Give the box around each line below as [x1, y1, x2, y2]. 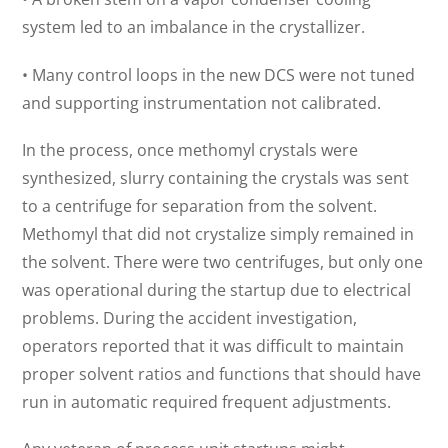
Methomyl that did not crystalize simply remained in [22, 222, 415, 245]
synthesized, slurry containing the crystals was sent [22, 166, 410, 189]
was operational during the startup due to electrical [22, 278, 412, 301]
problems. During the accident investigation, [22, 306, 358, 329]
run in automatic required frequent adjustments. [22, 390, 392, 413]
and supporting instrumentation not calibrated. [22, 91, 382, 114]
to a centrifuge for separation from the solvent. [22, 194, 378, 217]
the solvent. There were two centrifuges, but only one [22, 250, 424, 273]
